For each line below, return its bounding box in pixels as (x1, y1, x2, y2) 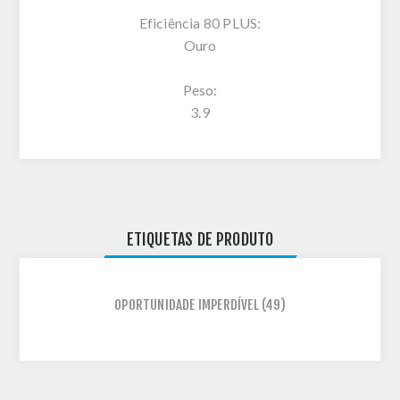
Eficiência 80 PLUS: (138, 13, 262, 31)
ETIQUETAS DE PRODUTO (126, 229, 274, 249)
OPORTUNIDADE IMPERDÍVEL (114, 296, 259, 313)
